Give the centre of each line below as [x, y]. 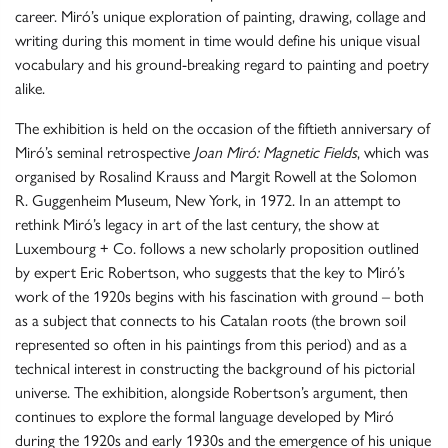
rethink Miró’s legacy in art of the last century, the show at [197, 224]
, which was [393, 152]
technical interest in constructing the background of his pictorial [215, 368]
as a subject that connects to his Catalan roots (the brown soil [210, 320]
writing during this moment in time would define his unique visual [217, 40]
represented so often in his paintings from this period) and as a [211, 344]
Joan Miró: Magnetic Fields [275, 152]
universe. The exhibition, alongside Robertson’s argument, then [211, 392]
